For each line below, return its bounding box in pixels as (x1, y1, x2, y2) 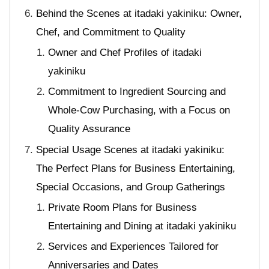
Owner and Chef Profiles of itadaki (48, 46, 202, 58)
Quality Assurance (48, 123, 131, 135)
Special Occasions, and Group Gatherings (35, 181, 225, 193)
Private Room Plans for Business (48, 202, 198, 214)
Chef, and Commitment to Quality (35, 26, 186, 38)
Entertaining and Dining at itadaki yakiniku (48, 220, 237, 232)
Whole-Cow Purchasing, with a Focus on (48, 104, 231, 116)
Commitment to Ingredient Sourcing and (48, 86, 226, 98)
